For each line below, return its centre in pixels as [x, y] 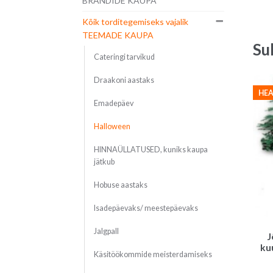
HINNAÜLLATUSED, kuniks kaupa [151, 150]
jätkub [104, 162]
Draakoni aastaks [124, 80]
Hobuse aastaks [120, 185]
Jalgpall [106, 232]
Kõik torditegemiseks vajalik [135, 22]
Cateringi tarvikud [124, 57]
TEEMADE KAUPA [118, 35]
